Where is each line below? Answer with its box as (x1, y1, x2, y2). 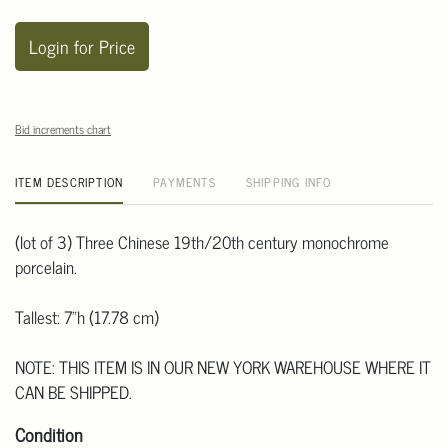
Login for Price (29, 31, 135, 62)
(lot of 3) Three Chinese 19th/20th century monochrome (15, 228, 389, 257)
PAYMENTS (153, 172, 216, 193)
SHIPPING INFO (245, 172, 332, 193)
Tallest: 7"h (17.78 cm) (15, 303, 159, 332)
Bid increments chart (15, 119, 111, 140)
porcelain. (15, 253, 77, 282)
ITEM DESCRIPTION (15, 172, 124, 193)
